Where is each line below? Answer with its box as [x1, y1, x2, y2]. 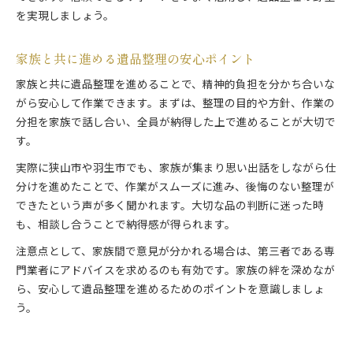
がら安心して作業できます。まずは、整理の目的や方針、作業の [16, 95, 335, 113]
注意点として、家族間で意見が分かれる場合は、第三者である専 [16, 243, 335, 262]
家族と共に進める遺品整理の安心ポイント [16, 50, 255, 69]
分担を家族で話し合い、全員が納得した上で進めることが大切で [16, 114, 336, 132]
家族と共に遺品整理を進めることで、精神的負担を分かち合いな [16, 76, 335, 95]
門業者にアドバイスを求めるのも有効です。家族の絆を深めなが [16, 262, 335, 281]
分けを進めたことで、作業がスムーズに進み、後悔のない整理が [16, 179, 334, 197]
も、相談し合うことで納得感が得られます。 [16, 217, 236, 235]
